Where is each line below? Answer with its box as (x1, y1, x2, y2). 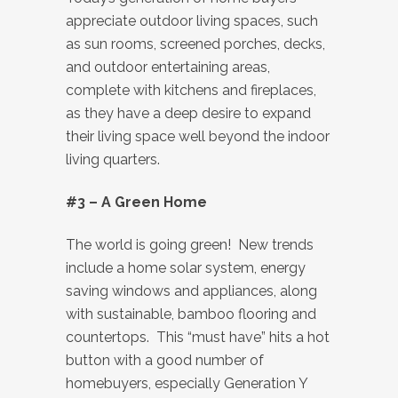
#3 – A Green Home (66, 194, 207, 211)
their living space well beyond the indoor (66, 128, 330, 145)
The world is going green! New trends (66, 236, 314, 253)
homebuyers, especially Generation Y (66, 375, 307, 392)
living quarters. (66, 151, 160, 168)
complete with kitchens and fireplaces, (66, 82, 316, 99)
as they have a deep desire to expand (66, 105, 311, 122)
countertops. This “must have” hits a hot (66, 329, 330, 346)
